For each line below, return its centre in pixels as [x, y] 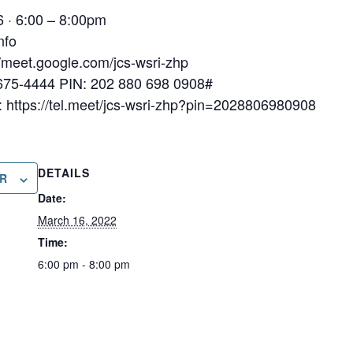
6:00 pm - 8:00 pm [84, 264]
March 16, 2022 [77, 220]
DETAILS [63, 173]
